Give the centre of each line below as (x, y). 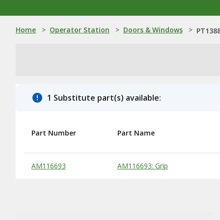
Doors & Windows (153, 30)
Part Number (54, 133)
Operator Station (80, 30)
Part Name (136, 133)
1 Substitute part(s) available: (104, 98)
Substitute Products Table (69, 162)
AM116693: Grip (143, 166)
